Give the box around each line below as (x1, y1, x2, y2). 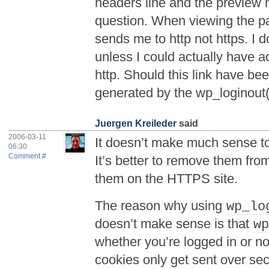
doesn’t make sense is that (95, 216, 253, 231)
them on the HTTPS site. (95, 171, 238, 187)
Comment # (8, 151, 47, 160)
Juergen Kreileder (95, 118, 177, 129)
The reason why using (95, 198, 226, 213)
